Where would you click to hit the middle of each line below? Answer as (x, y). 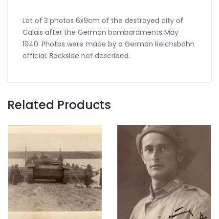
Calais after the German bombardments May (100, 32)
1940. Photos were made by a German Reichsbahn (109, 44)
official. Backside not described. (76, 56)
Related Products (59, 105)
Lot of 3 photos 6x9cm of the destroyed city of (103, 21)
